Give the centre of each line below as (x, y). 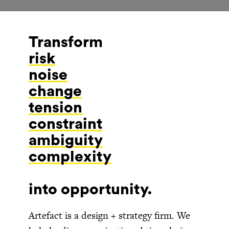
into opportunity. (90, 189)
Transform (66, 42)
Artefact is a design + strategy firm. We (109, 215)
